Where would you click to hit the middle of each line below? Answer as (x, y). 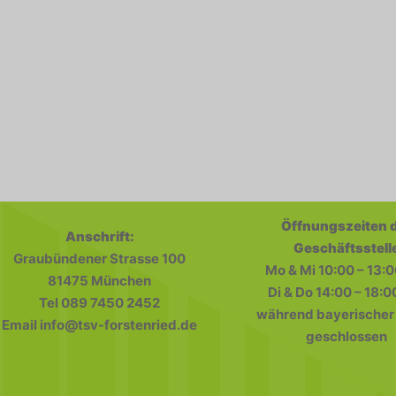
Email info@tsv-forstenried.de (100, 325)
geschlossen (347, 336)
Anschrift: (99, 237)
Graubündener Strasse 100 (100, 259)
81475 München (100, 281)
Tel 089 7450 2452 (100, 303)
